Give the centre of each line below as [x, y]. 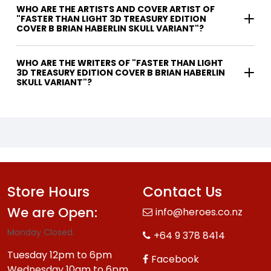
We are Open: [52, 213]
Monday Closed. [41, 233]
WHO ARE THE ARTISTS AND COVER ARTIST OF [116, 9]
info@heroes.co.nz [199, 212]
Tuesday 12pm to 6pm [60, 255]
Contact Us [182, 192]
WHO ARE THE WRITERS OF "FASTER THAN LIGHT [74, 63]
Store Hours [48, 192]
